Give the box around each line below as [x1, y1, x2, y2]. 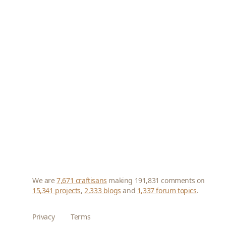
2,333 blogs [84, 186, 121, 195]
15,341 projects [32, 186, 81, 195]
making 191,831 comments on [106, 176, 205, 185]
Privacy [32, 212, 55, 221]
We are [32, 176, 57, 185]
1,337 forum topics [137, 186, 197, 195]
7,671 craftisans [56, 176, 107, 185]
